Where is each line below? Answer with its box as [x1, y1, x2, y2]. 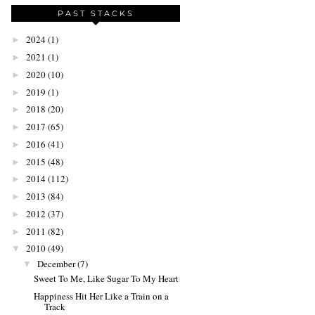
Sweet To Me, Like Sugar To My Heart [34, 272, 179, 285]
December [37, 257, 75, 270]
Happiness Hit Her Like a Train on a [34, 290, 169, 303]
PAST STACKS [57, 8, 134, 19]
